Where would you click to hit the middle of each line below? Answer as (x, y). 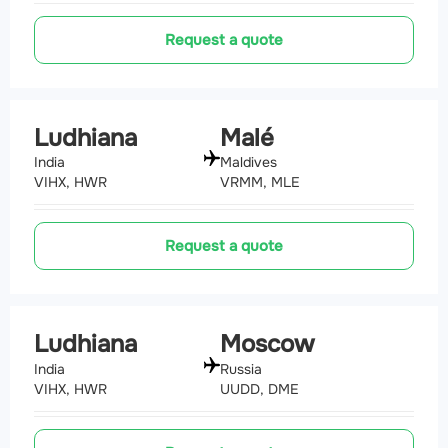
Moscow (267, 344)
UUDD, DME (259, 389)
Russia (241, 369)
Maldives (248, 162)
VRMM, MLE (260, 182)
